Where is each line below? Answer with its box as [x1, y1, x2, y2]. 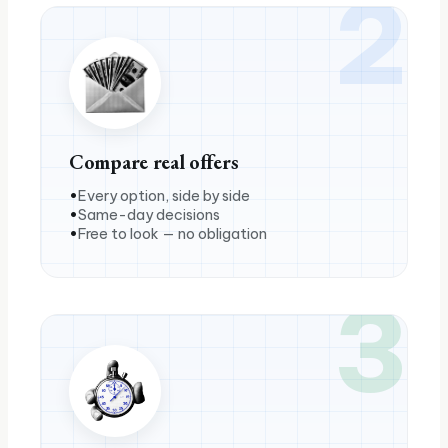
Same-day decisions [78, 204, 220, 224]
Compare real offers [69, 148, 239, 175]
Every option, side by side [78, 185, 250, 205]
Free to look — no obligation [78, 223, 267, 243]
